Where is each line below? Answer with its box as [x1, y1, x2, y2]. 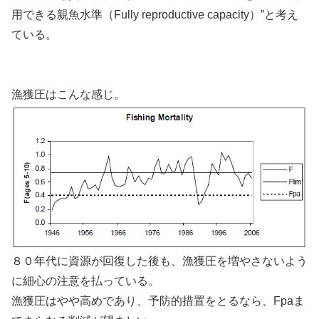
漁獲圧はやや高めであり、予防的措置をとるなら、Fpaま [11, 294, 305, 307]
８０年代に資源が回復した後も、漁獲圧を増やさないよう [11, 254, 308, 267]
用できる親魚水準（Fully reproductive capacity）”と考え [11, 8, 298, 21]
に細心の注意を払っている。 [11, 274, 159, 287]
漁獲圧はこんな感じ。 [11, 88, 125, 101]
